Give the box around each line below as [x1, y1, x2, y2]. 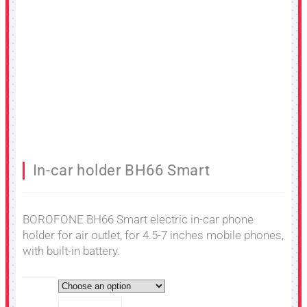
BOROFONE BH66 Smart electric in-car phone [23, 212, 254, 226]
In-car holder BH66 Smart [32, 162, 210, 180]
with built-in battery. [23, 243, 120, 258]
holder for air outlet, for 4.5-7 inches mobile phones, [23, 228, 284, 242]
